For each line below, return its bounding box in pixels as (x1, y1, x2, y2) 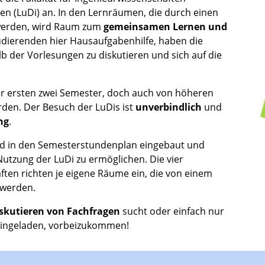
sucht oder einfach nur (120, 205, 224, 218)
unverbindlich (135, 101, 204, 114)
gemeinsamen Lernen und (104, 20, 227, 34)
